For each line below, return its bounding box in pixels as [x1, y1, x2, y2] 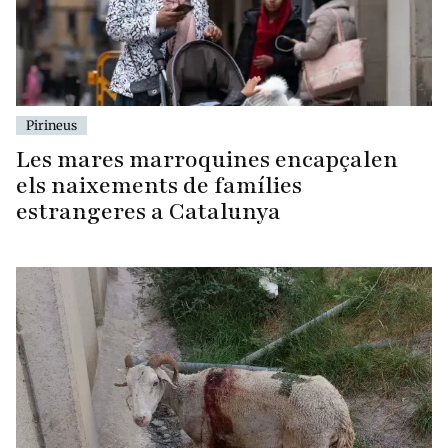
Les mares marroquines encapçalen [16, 144, 398, 176]
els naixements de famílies [16, 170, 302, 202]
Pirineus [26, 117, 77, 134]
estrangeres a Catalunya [16, 196, 281, 228]
